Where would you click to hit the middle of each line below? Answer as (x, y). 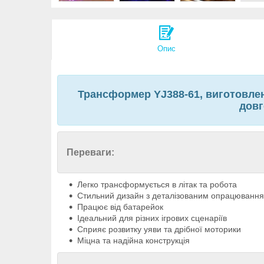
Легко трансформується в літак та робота (157, 185)
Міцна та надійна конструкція (133, 241)
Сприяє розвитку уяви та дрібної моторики (159, 230)
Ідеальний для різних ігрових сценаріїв (152, 218)
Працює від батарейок (120, 207)
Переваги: (90, 153)
